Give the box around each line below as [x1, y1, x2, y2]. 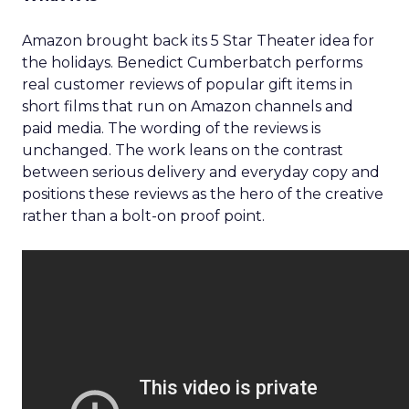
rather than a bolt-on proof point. [22, 207, 265, 225]
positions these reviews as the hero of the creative [22, 185, 383, 203]
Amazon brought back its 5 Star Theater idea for [22, 32, 374, 49]
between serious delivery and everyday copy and [22, 163, 380, 181]
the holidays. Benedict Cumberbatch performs [22, 54, 362, 71]
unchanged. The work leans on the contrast [22, 142, 343, 159]
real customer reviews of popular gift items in [22, 76, 352, 93]
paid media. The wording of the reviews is [22, 120, 320, 137]
